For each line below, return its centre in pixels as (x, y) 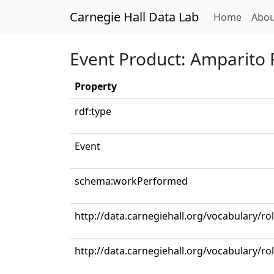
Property (96, 86)
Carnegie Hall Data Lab (134, 17)
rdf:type (93, 111)
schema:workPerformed (131, 181)
